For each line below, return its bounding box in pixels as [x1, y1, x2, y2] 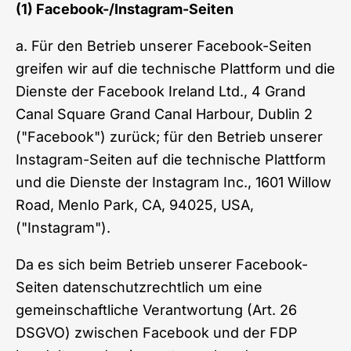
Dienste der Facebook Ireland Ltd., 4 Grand [16, 82, 306, 100]
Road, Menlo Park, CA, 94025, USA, [16, 196, 254, 213]
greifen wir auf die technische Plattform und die [16, 60, 335, 77]
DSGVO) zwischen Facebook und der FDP [16, 324, 298, 341]
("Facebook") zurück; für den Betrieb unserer [16, 128, 323, 145]
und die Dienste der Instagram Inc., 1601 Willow [16, 173, 331, 190]
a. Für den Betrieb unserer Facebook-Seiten [16, 37, 312, 54]
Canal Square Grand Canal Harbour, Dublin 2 [16, 105, 313, 122]
